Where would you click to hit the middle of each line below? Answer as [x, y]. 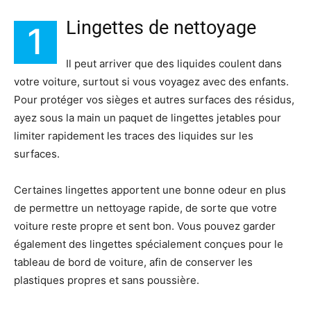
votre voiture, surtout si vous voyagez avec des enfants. [151, 81]
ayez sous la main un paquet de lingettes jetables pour [148, 117]
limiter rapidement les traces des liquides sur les [134, 135]
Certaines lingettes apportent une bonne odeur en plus [150, 190]
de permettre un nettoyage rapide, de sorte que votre [145, 208]
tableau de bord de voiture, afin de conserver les [133, 262]
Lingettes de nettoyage [161, 27]
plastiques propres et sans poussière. [107, 280]
